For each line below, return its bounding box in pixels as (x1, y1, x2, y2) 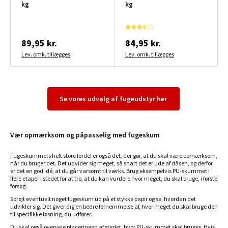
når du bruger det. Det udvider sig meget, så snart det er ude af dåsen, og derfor (10, 159, 213, 167)
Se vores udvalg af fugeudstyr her (60, 94, 167, 104)
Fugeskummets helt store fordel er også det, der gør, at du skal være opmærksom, (10, 152, 217, 160)
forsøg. (10, 182, 27, 190)
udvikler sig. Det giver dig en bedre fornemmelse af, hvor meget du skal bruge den (10, 203, 218, 211)
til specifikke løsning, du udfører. (10, 210, 92, 218)
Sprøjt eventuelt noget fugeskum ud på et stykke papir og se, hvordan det (10, 195, 196, 203)
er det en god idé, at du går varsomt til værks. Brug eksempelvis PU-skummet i (10, 167, 210, 175)
